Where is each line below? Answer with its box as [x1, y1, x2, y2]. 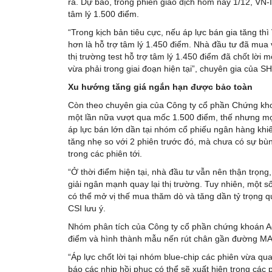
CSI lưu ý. [68, 203, 106, 214]
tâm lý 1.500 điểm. [68, 9, 139, 19]
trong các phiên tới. [68, 149, 142, 159]
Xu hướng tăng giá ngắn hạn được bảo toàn [68, 82, 253, 92]
